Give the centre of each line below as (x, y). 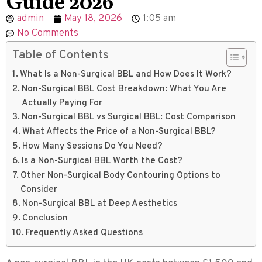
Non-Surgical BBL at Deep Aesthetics (100, 203)
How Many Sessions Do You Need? (93, 146)
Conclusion (45, 218)
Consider (39, 189)
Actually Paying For (62, 103)
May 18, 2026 (93, 18)
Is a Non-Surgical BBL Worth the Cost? (102, 161)
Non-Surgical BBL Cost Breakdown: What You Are (124, 89)
